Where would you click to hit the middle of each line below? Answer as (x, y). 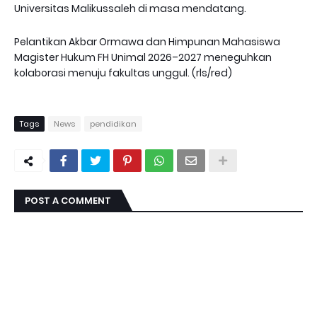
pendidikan (113, 124)
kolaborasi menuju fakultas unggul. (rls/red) (124, 73)
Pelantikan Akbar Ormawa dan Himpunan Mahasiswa (147, 42)
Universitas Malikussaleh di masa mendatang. (130, 8)
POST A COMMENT (68, 201)
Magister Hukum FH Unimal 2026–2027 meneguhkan (143, 57)
